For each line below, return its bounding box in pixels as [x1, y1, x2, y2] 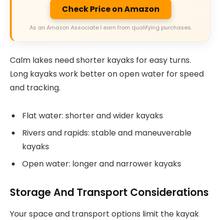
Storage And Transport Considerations [10, 185, 209, 199]
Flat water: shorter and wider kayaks [22, 110, 163, 122]
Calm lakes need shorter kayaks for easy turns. [10, 55, 191, 66]
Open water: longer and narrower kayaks [22, 158, 181, 170]
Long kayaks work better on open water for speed [10, 68, 204, 80]
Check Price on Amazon [62, 3, 160, 15]
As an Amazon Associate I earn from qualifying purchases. [29, 23, 192, 31]
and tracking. [10, 82, 60, 94]
